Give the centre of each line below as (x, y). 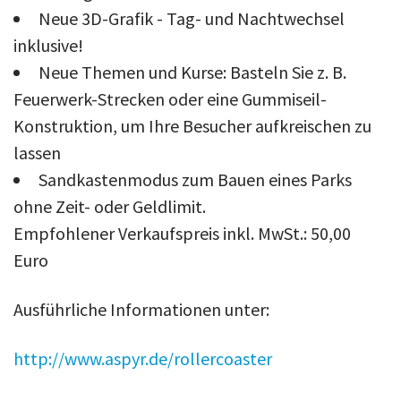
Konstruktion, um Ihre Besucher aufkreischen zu (192, 125)
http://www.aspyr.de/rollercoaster (143, 358)
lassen (37, 152)
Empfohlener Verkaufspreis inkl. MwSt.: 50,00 (182, 233)
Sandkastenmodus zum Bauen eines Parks (195, 179)
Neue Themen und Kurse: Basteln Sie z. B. (192, 72)
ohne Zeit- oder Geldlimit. (110, 206)
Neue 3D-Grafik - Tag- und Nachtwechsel (192, 18)
